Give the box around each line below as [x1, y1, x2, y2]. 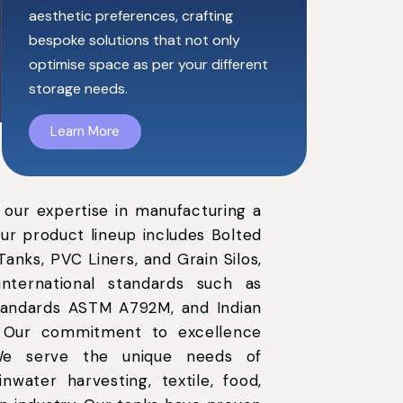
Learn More [50, 122, 120, 141]
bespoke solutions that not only [29, 31, 240, 50]
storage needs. [29, 79, 128, 99]
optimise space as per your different [29, 55, 268, 75]
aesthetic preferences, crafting [29, 6, 233, 26]
